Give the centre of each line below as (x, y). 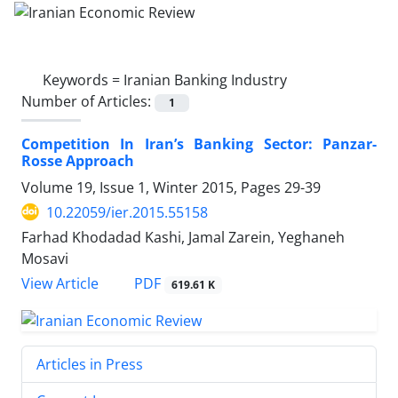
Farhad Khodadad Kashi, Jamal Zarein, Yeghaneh (183, 237)
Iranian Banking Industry (205, 80)
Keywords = (83, 80)
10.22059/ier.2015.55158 (127, 212)
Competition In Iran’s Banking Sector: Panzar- (199, 143)
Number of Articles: (88, 101)
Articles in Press (90, 364)
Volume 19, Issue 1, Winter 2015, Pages (153, 187)
